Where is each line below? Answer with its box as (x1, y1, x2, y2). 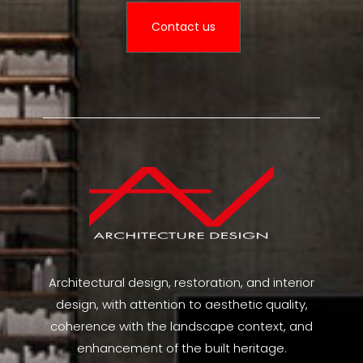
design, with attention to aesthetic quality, (55, 295, 308, 313)
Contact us (151, 19, 216, 36)
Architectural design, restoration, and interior (49, 273, 314, 291)
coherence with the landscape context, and (50, 317, 313, 335)
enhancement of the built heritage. (76, 339, 287, 357)
